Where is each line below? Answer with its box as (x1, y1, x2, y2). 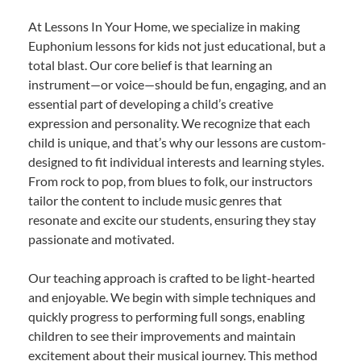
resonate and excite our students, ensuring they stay (28, 212, 316, 228)
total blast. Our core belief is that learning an (28, 57, 272, 73)
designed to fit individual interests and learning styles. (28, 154, 324, 170)
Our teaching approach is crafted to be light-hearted (28, 270, 315, 286)
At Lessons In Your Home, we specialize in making (28, 19, 300, 35)
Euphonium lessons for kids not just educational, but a (28, 38, 326, 54)
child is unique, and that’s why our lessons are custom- (28, 135, 326, 151)
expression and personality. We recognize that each (28, 115, 310, 131)
